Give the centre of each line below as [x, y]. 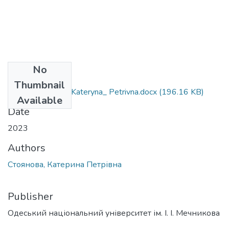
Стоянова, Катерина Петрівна [65, 164]
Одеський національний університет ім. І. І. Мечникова [114, 213]
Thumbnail [40, 85]
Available [40, 100]
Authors [27, 148]
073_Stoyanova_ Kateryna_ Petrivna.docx [82, 92]
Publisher [30, 196]
